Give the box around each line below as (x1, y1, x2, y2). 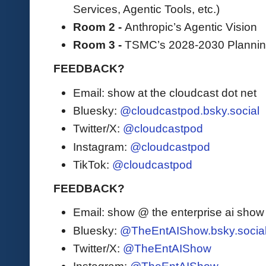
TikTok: (73, 157, 112, 171)
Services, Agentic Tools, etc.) (73, 2, 220, 15)
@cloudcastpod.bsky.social (120, 103, 259, 117)
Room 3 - (73, 38, 125, 52)
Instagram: (73, 140, 130, 153)
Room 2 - (73, 20, 125, 33)
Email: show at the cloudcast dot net (73, 85, 256, 99)
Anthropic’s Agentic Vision (125, 20, 257, 33)
